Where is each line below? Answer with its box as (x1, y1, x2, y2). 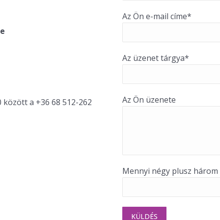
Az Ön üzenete (122, 94, 176, 105)
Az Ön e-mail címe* (122, 11, 192, 22)
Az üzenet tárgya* (122, 53, 189, 63)
